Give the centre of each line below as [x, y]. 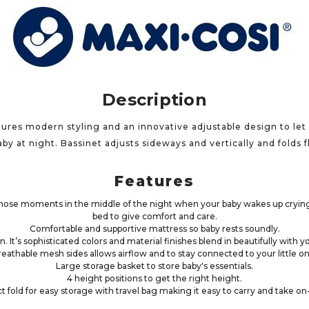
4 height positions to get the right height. [154, 278]
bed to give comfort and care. [154, 216]
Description [154, 100]
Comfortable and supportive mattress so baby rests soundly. [154, 229]
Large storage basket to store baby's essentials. [154, 266]
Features [154, 181]
